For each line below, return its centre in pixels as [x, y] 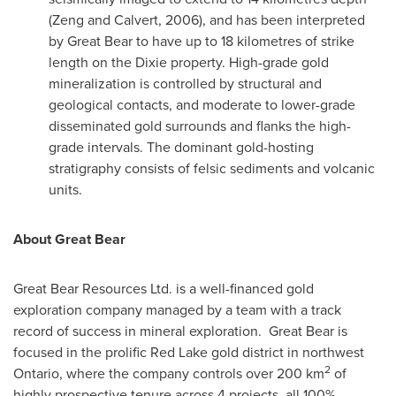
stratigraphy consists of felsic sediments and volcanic [212, 168]
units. [65, 190]
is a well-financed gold [245, 289]
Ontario [36, 373]
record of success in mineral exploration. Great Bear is [180, 331]
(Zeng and [81, 20]
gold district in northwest [286, 352]
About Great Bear [69, 239]
